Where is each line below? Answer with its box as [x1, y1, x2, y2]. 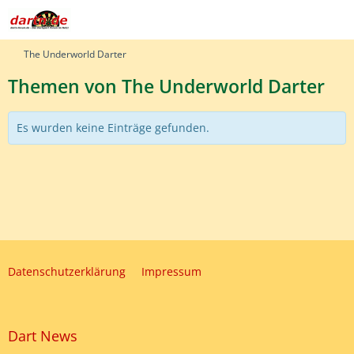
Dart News [8, 326, 77, 345]
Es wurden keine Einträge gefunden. [17, 120, 209, 135]
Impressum [141, 263, 201, 279]
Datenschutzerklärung [8, 263, 126, 279]
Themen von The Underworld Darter [8, 73, 325, 99]
